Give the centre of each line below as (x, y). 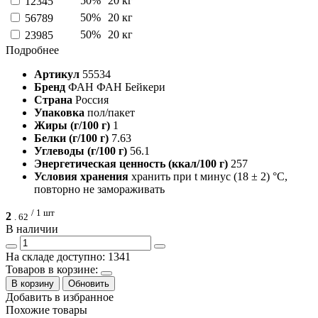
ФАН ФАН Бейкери (117, 87)
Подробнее (32, 50)
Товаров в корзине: (53, 270)
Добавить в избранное (60, 297)
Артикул (58, 74)
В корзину (33, 284)
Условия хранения (83, 176)
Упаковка (61, 112)
